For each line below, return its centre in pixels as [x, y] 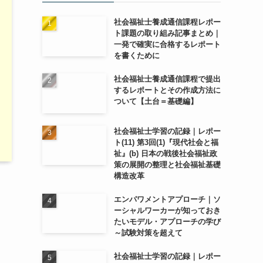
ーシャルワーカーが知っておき [167, 210]
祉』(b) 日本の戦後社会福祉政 [165, 153]
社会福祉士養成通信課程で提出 [167, 79]
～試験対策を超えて [148, 232]
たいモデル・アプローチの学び [167, 221]
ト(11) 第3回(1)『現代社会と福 [166, 142]
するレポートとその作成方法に [167, 90]
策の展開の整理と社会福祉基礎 [167, 164]
